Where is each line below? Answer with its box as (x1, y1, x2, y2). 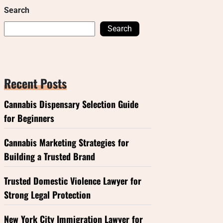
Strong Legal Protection (4, 188, 91, 201)
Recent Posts (4, 74, 67, 92)
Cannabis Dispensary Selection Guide (4, 98, 138, 111)
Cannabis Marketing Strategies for (4, 136, 129, 149)
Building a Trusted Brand (4, 150, 95, 163)
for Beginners (4, 111, 54, 124)
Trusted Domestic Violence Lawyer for (4, 174, 141, 187)
